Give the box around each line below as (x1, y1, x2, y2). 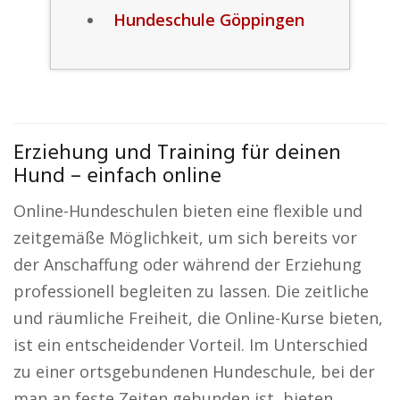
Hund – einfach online (13, 160, 221, 194)
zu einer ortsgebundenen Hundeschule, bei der (13, 361, 375, 382)
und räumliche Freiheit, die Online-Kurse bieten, (13, 307, 383, 329)
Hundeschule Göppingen (112, 9, 304, 30)
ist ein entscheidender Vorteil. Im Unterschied (13, 334, 368, 355)
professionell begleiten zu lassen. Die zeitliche (13, 280, 369, 302)
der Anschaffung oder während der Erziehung (13, 254, 362, 275)
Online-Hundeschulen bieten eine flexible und (13, 200, 362, 221)
